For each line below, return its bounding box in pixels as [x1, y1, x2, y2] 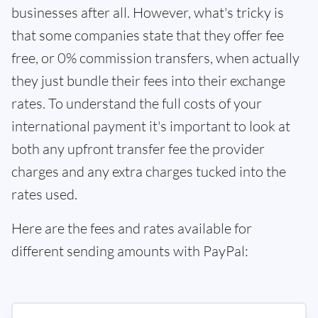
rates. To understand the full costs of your [11, 94, 262, 112]
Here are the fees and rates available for [11, 219, 252, 237]
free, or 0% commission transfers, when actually [11, 48, 300, 67]
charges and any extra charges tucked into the [11, 162, 286, 180]
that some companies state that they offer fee [11, 26, 284, 44]
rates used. [11, 185, 77, 203]
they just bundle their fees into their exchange [11, 71, 285, 89]
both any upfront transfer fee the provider [11, 139, 265, 158]
